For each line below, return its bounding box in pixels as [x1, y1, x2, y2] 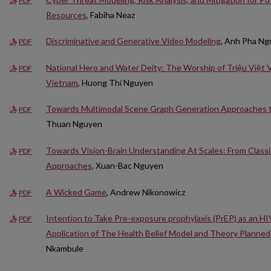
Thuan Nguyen [46, 119, 102, 129]
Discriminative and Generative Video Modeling [46, 36, 221, 47]
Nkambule [46, 243, 83, 254]
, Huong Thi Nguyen [78, 77, 153, 88]
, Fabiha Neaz [87, 9, 135, 20]
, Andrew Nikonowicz [106, 186, 185, 197]
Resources [46, 9, 87, 20]
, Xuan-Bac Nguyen [92, 160, 163, 171]
